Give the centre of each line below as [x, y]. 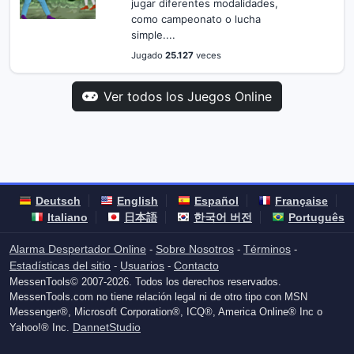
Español [217, 201]
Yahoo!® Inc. [41, 328]
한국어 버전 [223, 217]
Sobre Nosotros [195, 249]
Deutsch [58, 201]
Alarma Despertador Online [78, 249]
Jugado [148, 55]
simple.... [153, 34]
